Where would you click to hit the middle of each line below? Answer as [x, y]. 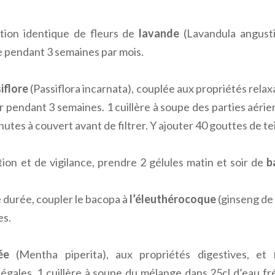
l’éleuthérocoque [173, 199]
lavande [159, 33]
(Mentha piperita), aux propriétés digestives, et [141, 254]
